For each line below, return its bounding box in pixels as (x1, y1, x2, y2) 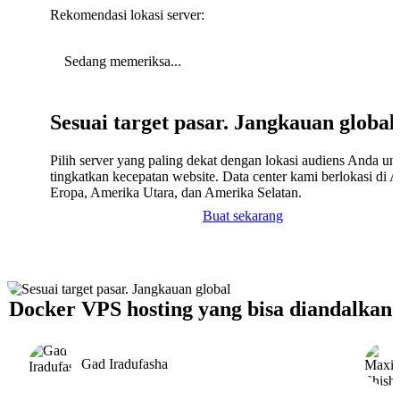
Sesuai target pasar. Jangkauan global (50, 110, 396, 134)
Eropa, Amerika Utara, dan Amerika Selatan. (50, 184, 302, 200)
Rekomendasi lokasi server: (50, 6, 204, 22)
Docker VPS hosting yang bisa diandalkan (8, 296, 392, 321)
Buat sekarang (203, 207, 283, 223)
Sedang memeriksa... (64, 53, 181, 69)
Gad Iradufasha (81, 355, 168, 371)
